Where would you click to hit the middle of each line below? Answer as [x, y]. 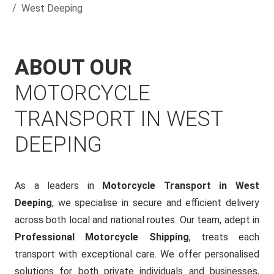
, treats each [224, 237]
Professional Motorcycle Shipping [102, 237]
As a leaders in [59, 186]
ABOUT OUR [73, 68]
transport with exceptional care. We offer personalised [137, 254]
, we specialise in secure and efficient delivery [156, 203]
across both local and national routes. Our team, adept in [137, 220]
